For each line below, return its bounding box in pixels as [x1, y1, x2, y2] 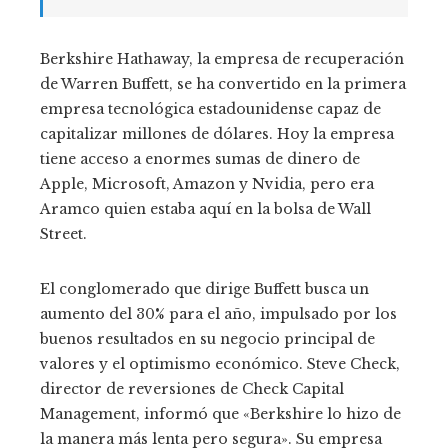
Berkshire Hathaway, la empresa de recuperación [40, 49, 404, 68]
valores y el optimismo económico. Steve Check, [40, 354, 400, 373]
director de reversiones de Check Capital [40, 379, 344, 398]
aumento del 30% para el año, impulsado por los [40, 304, 397, 323]
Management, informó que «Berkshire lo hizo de [40, 404, 401, 423]
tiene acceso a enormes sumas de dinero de [40, 149, 360, 168]
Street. [40, 224, 87, 243]
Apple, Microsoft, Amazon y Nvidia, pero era [40, 174, 374, 193]
